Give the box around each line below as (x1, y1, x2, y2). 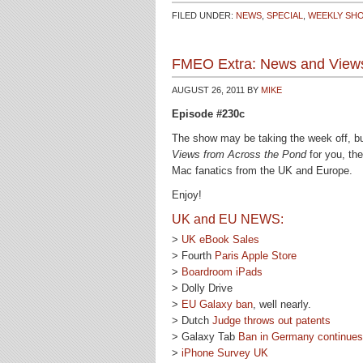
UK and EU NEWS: (172, 212, 284, 226)
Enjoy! (172, 189, 202, 201)
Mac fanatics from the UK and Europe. (172, 164, 352, 177)
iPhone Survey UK (181, 347, 268, 359)
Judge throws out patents (212, 314, 331, 327)
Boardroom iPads (181, 266, 263, 278)
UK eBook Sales (181, 233, 259, 246)
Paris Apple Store (215, 250, 297, 262)
